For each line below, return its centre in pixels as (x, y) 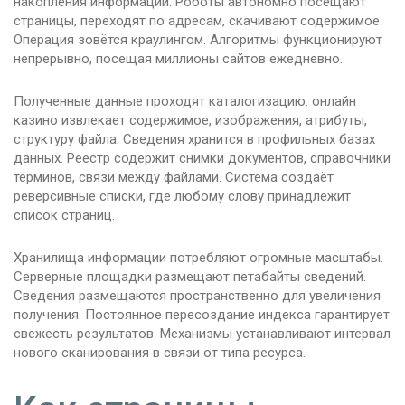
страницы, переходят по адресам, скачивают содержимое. (198, 21)
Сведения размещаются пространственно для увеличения (197, 296)
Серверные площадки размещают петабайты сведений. (190, 277)
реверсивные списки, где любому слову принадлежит (182, 197)
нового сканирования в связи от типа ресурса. (160, 353)
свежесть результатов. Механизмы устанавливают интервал (202, 334)
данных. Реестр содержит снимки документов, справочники (202, 159)
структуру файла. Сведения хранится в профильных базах (194, 140)
